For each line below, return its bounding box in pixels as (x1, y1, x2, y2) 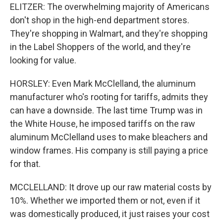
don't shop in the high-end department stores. (10, 15, 189, 25)
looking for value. (10, 55, 76, 65)
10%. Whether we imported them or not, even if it (10, 195, 200, 206)
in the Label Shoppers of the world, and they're (10, 42, 191, 52)
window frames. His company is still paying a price (10, 145, 208, 156)
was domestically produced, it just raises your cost (10, 209, 210, 219)
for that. (10, 159, 41, 169)
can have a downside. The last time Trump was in (10, 105, 203, 115)
